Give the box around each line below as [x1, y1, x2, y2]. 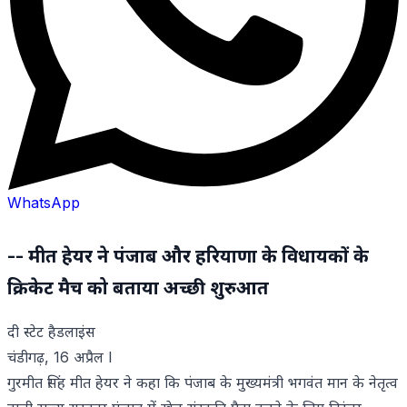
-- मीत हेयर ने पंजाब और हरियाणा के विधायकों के [7, 245, 369, 268]
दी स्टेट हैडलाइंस [7, 323, 95, 342]
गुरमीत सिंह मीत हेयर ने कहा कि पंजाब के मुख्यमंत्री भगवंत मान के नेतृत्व [7, 373, 398, 392]
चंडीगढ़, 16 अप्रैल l [7, 348, 112, 367]
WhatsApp [7, 194, 80, 213]
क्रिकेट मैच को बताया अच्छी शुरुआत [7, 277, 278, 300]
